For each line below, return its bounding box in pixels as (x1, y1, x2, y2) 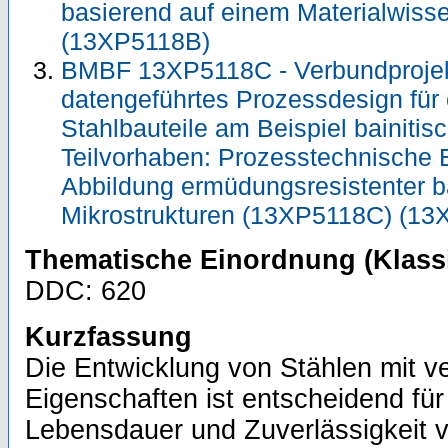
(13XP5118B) (61, 27, 210, 56)
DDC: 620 (25, 276, 146, 307)
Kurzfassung (25, 322, 192, 353)
